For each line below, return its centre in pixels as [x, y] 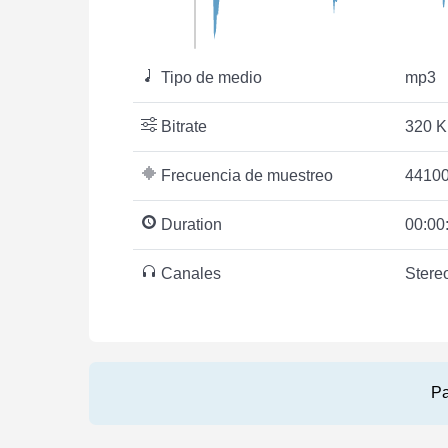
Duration [189, 224]
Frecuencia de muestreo [245, 175]
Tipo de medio [209, 77]
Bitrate [182, 126]
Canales [189, 273]
